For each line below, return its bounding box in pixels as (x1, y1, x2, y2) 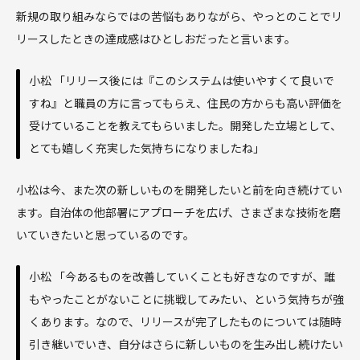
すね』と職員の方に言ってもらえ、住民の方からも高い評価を (29, 95, 342, 112)
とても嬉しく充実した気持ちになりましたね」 (29, 140, 264, 157)
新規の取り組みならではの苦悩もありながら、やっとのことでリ (16, 8, 342, 25)
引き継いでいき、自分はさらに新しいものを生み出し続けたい (29, 336, 343, 353)
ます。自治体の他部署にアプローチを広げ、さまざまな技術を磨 (16, 204, 341, 221)
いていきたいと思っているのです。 (16, 227, 194, 243)
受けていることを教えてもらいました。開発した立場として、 (29, 117, 342, 134)
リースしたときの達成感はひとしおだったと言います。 (16, 31, 296, 47)
